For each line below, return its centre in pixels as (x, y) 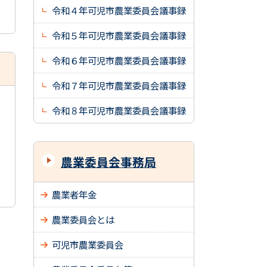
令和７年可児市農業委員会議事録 (119, 85)
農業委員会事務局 (108, 162)
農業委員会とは (83, 219)
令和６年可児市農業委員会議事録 (119, 60)
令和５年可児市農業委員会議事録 (119, 35)
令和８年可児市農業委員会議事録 (119, 110)
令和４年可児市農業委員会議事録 (119, 10)
